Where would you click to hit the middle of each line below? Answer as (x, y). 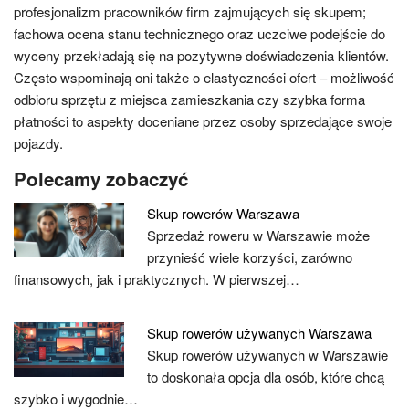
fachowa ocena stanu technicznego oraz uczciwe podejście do (199, 33)
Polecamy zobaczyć (101, 178)
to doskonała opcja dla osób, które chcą (266, 376)
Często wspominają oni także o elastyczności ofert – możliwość (204, 77)
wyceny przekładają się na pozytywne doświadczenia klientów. (201, 55)
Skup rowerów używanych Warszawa (260, 332)
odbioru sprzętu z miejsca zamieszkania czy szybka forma (189, 99)
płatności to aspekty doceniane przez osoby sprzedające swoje (203, 121)
